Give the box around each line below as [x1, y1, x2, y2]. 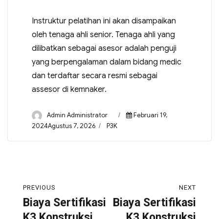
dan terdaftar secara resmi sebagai [31, 71, 157, 81]
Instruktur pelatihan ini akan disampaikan [31, 16, 176, 26]
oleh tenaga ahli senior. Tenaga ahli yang [31, 30, 175, 40]
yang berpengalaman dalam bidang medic [31, 57, 181, 67]
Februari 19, [133, 111, 167, 120]
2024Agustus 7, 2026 [31, 121, 95, 130]
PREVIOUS [23, 183, 56, 191]
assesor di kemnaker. [31, 85, 107, 95]
